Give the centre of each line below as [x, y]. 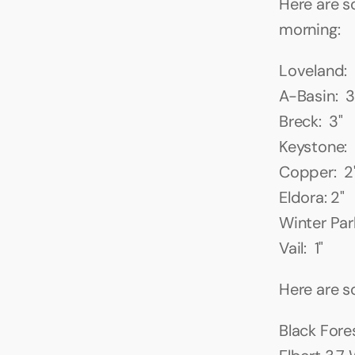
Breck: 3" [311, 121]
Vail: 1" [302, 248]
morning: [310, 29]
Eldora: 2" [312, 197]
